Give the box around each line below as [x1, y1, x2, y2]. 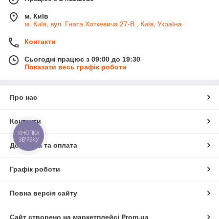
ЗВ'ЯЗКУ [18, 135, 39, 143]
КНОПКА [18, 129, 40, 137]
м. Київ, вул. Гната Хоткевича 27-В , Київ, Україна [24, 20, 182, 28]
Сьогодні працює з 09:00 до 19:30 [24, 55, 140, 63]
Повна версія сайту [10, 189, 77, 197]
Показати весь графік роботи [24, 63, 127, 71]
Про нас [10, 93, 37, 101]
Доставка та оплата [10, 141, 77, 149]
